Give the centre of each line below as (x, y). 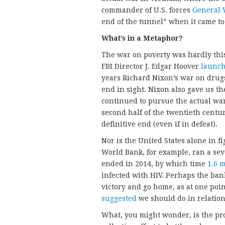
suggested (119, 199)
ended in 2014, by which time (154, 164)
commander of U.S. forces (147, 10)
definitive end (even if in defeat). (159, 124)
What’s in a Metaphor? (142, 38)
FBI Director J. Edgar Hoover (151, 67)
